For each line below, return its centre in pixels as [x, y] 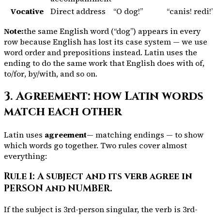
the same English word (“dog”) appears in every [112, 31]
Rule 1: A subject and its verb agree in [98, 176]
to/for [14, 74]
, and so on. [77, 74]
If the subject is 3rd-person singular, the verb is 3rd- [101, 209]
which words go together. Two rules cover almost [95, 146]
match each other [63, 112]
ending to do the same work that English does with [100, 63]
